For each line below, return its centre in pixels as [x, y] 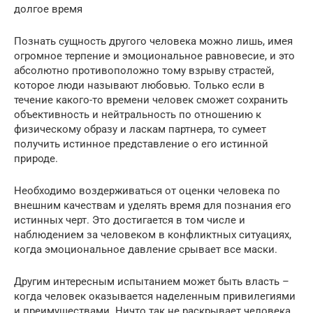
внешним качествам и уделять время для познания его [153, 205]
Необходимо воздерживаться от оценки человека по [147, 190]
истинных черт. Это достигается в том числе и [130, 220]
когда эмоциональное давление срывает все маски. [146, 249]
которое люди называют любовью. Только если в [139, 85]
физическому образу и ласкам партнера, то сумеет [140, 129]
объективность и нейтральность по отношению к [138, 114]
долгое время [48, 9]
